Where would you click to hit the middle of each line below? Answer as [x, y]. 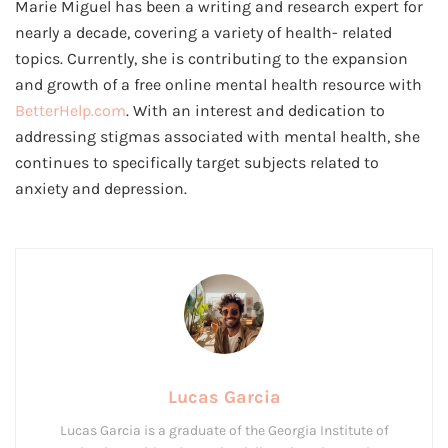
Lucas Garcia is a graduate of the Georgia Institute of [224, 431]
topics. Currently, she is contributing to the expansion [211, 58]
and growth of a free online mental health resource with [218, 84]
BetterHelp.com [70, 110]
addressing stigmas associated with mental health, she [217, 136]
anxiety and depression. [101, 188]
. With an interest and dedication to [255, 110]
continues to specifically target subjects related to [197, 162]
